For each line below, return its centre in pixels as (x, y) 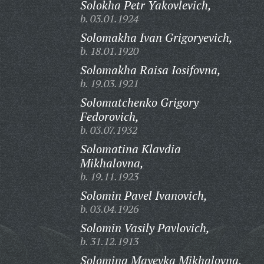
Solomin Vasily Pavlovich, (145, 228)
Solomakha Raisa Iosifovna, (150, 70)
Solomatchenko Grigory (139, 102)
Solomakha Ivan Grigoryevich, (156, 37)
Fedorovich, (109, 116)
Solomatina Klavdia (130, 149)
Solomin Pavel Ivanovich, (143, 195)
